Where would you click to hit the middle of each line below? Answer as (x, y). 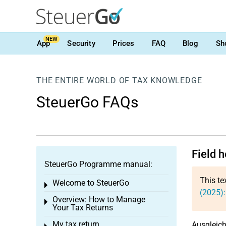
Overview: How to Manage (99, 200)
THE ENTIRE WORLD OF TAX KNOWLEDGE (119, 80)
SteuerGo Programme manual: (98, 164)
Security (81, 43)
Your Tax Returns (83, 208)
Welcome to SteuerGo (91, 183)
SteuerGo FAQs (87, 102)
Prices (123, 43)
